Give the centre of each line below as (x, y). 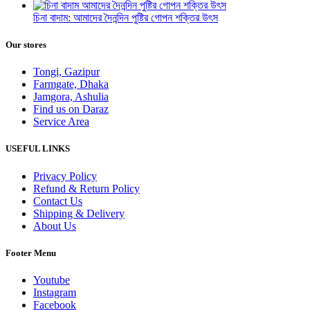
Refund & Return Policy (86, 188)
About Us (55, 226)
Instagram (55, 292)
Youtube (52, 280)
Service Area (61, 122)
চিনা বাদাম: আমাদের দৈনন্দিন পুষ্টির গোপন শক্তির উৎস (126, 17)
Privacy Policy (65, 176)
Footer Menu (31, 253)
